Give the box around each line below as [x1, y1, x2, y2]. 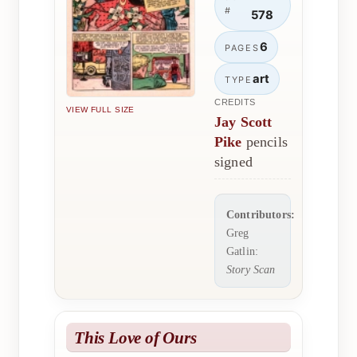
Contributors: [226, 207, 296, 221]
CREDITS [214, 96, 256, 107]
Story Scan [226, 262, 276, 276]
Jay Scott [214, 113, 273, 130]
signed [214, 153, 253, 170]
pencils [241, 133, 288, 150]
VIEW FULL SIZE [66, 105, 135, 115]
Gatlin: [226, 244, 259, 257]
